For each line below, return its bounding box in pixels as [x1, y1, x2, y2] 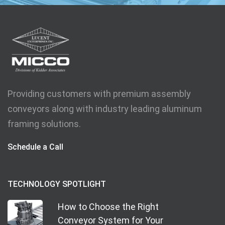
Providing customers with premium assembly [8, 88, 191, 99]
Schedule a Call [8, 142, 63, 152]
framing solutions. [8, 119, 81, 130]
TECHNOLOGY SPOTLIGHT [8, 179, 106, 189]
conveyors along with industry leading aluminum [8, 103, 202, 115]
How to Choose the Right [58, 201, 159, 212]
